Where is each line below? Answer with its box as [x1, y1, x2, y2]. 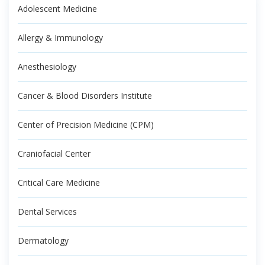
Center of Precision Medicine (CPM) [18, 118, 154, 130]
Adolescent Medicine [18, 2, 97, 14]
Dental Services [18, 205, 77, 217]
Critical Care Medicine [18, 176, 100, 188]
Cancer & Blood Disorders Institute [18, 89, 152, 101]
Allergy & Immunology [18, 31, 103, 43]
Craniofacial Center [18, 147, 91, 159]
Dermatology [18, 234, 69, 246]
